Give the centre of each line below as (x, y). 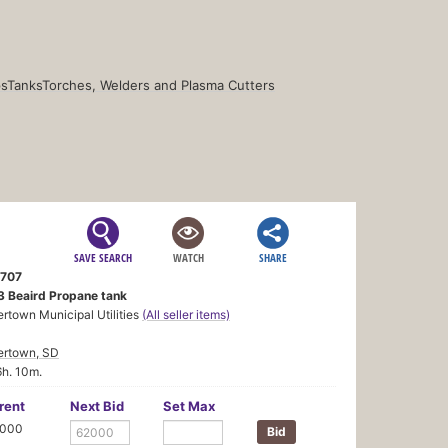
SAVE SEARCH (103, 257)
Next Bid (96, 405)
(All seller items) (186, 314)
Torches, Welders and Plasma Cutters (158, 84)
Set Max (189, 405)
